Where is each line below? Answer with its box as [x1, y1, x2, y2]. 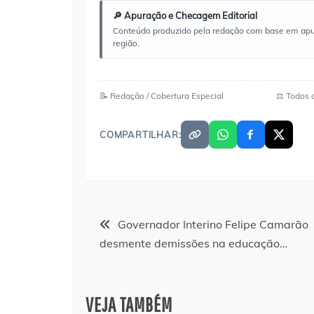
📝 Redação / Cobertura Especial [100, 90, 224, 101]
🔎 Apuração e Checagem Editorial [113, 9, 257, 21]
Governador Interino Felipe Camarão [118, 217, 308, 231]
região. [113, 37, 139, 48]
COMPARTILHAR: [100, 128, 182, 140]
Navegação [85, 205, 167, 232]
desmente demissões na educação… [100, 235, 287, 250]
